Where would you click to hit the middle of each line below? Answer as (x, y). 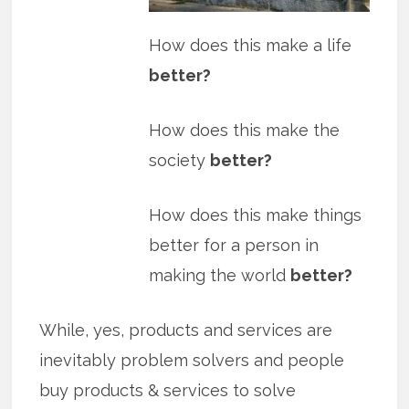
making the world (220, 276)
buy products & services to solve (168, 391)
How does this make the (245, 131)
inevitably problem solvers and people (192, 361)
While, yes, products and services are (186, 330)
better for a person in (234, 246)
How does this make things (256, 215)
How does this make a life (251, 46)
